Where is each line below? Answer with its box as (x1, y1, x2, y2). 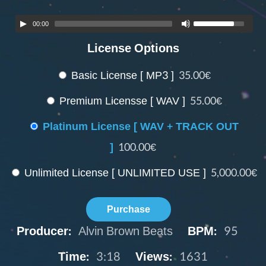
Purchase (107, 200, 150, 218)
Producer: (16, 220, 71, 242)
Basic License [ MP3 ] (71, 65, 174, 85)
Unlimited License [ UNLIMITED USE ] (24, 163, 206, 183)
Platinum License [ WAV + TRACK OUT (43, 116, 239, 137)
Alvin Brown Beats (78, 220, 173, 242)
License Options (87, 37, 179, 59)
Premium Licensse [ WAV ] (59, 91, 185, 111)
